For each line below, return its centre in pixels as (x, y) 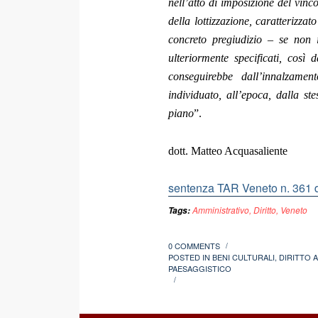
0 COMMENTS (194, 245)
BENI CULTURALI (243, 257)
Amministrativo (221, 209)
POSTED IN (190, 257)
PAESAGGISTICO (200, 268)
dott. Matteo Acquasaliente (228, 151)
